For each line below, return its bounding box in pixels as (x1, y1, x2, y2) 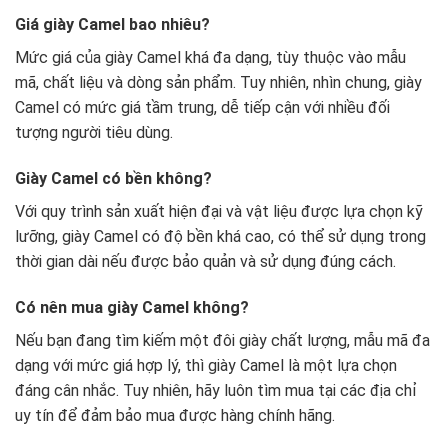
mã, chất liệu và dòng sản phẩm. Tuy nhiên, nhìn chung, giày (15, 73, 422, 93)
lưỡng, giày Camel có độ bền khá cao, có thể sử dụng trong (15, 226, 426, 246)
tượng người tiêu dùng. (15, 123, 173, 143)
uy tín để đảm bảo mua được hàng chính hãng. (15, 405, 335, 425)
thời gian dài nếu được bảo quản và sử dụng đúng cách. (15, 251, 396, 271)
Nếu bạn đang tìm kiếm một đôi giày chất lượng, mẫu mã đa (15, 330, 430, 350)
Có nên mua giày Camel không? (15, 297, 249, 317)
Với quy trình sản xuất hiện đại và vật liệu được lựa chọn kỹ (15, 201, 423, 221)
